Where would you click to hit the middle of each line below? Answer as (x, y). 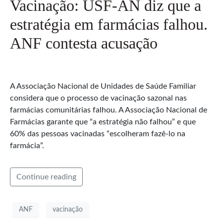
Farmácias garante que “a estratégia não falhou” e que (103, 122)
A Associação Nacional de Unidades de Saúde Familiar (103, 86)
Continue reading (46, 177)
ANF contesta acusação (84, 43)
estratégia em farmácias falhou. (109, 25)
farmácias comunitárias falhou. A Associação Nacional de (109, 110)
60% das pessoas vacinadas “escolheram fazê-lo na (98, 134)
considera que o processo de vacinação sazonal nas (98, 98)
